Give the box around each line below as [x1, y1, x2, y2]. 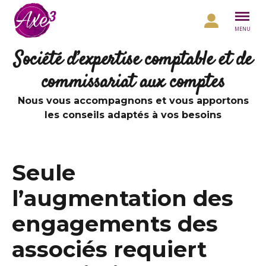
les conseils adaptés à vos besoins [45, 109, 221, 121]
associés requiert [12, 236, 207, 262]
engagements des [12, 211, 218, 237]
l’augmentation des [12, 185, 233, 211]
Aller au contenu [12, 7, 71, 18]
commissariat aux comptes [41, 69, 225, 96]
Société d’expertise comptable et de [13, 46, 252, 74]
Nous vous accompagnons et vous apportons [17, 95, 249, 106]
